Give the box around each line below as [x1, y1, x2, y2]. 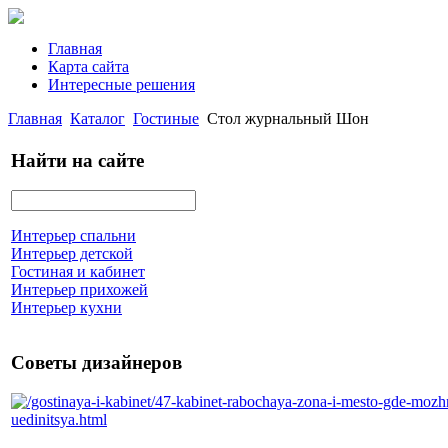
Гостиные [133, 110, 199, 127]
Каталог [70, 110, 125, 127]
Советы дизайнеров [11, 352, 182, 374]
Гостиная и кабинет [11, 263, 145, 281]
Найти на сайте [11, 149, 144, 171]
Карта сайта [48, 58, 129, 75]
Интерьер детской [11, 245, 133, 263]
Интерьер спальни [11, 227, 136, 245]
